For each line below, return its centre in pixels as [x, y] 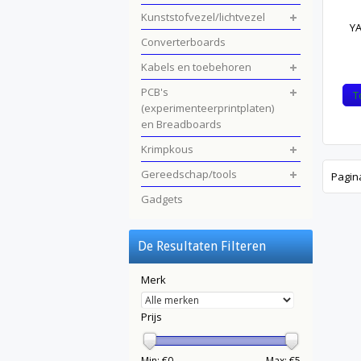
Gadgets [162, 199]
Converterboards [183, 42]
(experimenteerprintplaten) [207, 108]
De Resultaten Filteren [202, 246]
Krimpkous [167, 149]
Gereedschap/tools [189, 174]
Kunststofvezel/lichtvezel [203, 17]
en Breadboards [181, 124]
